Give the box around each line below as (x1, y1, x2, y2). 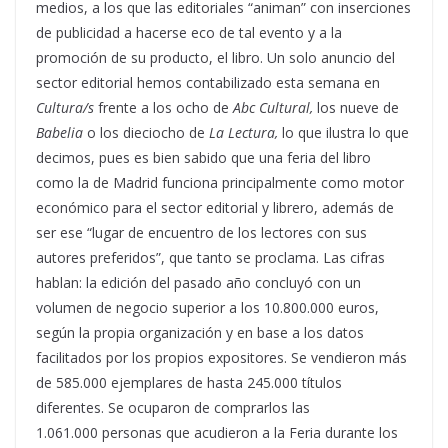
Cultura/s (36, 97, 98, 117)
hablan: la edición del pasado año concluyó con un (36, 272, 361, 292)
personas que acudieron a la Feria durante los (102, 422, 398, 442)
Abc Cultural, (233, 97, 313, 117)
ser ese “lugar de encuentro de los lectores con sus (36, 222, 367, 242)
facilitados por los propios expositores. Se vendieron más (36, 347, 407, 367)
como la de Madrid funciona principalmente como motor (36, 172, 404, 192)
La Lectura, (209, 122, 282, 142)
